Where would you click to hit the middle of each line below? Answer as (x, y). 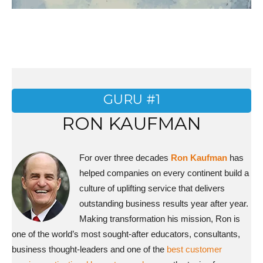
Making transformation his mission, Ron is (160, 219)
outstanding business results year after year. (164, 203)
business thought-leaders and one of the (89, 249)
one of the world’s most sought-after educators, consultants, (126, 234)
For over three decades (125, 158)
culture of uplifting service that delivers (152, 188)
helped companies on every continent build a (164, 173)
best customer (194, 249)
